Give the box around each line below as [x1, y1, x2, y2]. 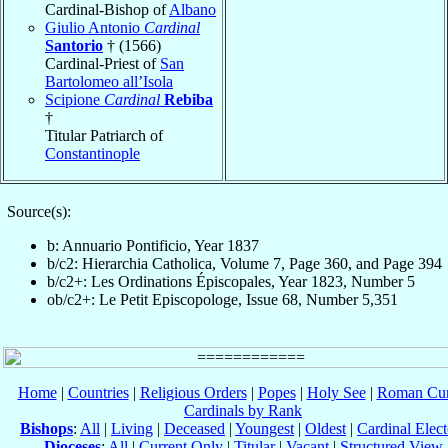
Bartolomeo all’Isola [45, 72, 173, 90]
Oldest [305, 419, 346, 437]
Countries [67, 383, 129, 401]
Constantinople [45, 144, 140, 162]
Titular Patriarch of [45, 126, 163, 144]
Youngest [235, 419, 294, 437]
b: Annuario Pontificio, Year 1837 [46, 236, 259, 254]
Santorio [45, 36, 103, 54]
